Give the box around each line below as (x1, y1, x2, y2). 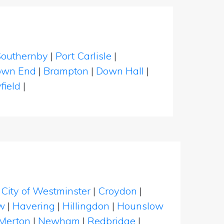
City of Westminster (1, 184, 90, 197)
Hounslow (117, 199, 163, 212)
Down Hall (96, 64, 144, 77)
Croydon (98, 184, 137, 197)
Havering (12, 199, 55, 212)
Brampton (43, 64, 88, 77)
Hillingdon (62, 199, 109, 212)
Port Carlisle (55, 49, 111, 62)
